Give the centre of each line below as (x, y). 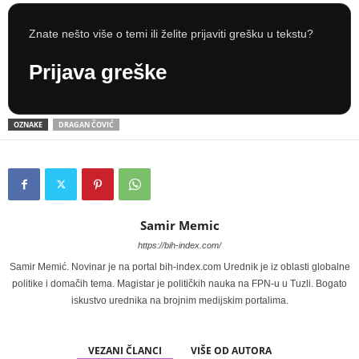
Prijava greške (98, 72)
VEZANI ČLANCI (125, 350)
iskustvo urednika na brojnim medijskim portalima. (179, 300)
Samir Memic (179, 225)
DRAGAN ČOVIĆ (86, 124)
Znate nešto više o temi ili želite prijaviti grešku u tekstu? (171, 33)
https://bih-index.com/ (179, 245)
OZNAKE (28, 124)
